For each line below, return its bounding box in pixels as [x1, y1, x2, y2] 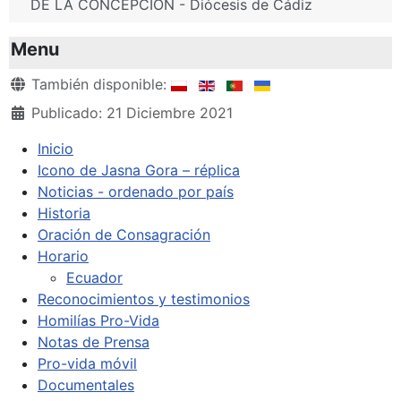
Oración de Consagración [38, 225, 210, 243]
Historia [38, 203, 90, 222]
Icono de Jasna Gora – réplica [38, 160, 240, 179]
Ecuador [66, 268, 123, 286]
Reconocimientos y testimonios [38, 289, 250, 308]
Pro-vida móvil [38, 354, 137, 372]
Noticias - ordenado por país [38, 182, 234, 200]
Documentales [38, 375, 134, 394]
